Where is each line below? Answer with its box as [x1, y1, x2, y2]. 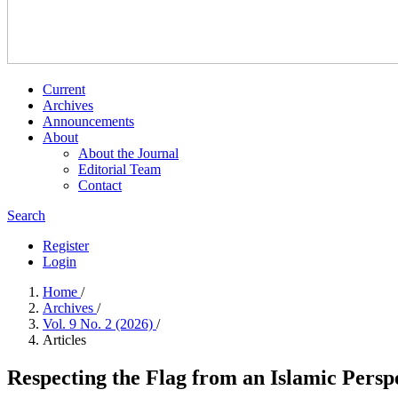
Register [43, 238, 89, 253]
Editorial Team [78, 162, 161, 177]
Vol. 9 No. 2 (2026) [43, 316, 156, 331]
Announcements [43, 114, 134, 129]
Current [43, 82, 85, 97]
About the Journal [78, 146, 179, 161]
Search [7, 208, 45, 223]
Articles [43, 332, 86, 347]
